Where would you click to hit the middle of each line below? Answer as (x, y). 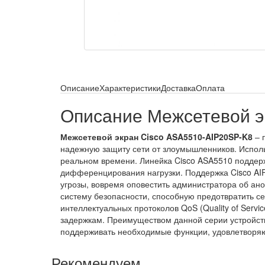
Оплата (210, 88)
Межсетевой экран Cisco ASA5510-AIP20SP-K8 (156, 137)
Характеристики (130, 88)
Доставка (178, 88)
